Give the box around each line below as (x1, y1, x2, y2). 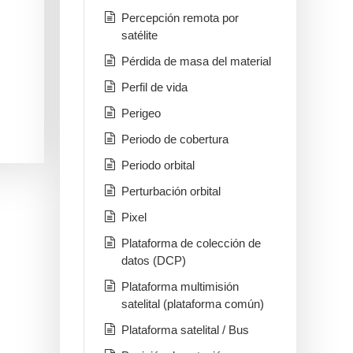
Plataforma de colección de (121, 236, 261, 251)
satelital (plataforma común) (121, 297, 264, 311)
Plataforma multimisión (121, 280, 239, 294)
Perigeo (121, 106, 161, 121)
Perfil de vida (121, 80, 188, 95)
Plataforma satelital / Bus (121, 323, 249, 337)
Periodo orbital (121, 158, 195, 173)
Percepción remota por (121, 11, 239, 25)
